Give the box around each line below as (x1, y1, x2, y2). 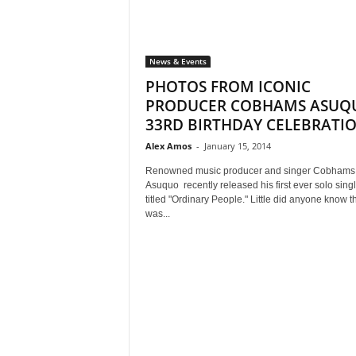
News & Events (149, 56, 207, 67)
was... (145, 208, 170, 219)
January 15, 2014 (203, 140, 271, 152)
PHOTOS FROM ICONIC (145, 76, 311, 97)
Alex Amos (145, 140, 192, 152)
